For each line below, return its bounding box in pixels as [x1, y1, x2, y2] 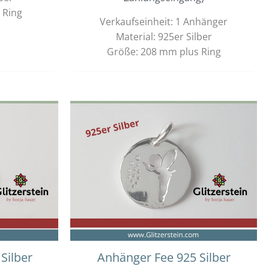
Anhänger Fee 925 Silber [97, 249, 231, 266]
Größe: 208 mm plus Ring [106, 45, 221, 59]
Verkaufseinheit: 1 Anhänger [100, 15, 228, 29]
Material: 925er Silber [115, 30, 212, 44]
